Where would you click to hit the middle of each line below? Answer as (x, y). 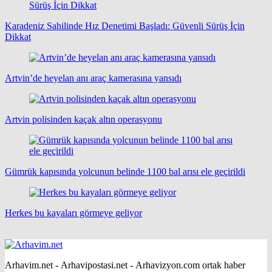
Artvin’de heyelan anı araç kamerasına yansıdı (93, 78)
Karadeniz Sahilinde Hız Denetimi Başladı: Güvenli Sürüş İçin (125, 26)
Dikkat (18, 37)
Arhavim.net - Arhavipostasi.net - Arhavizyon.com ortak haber (125, 265)
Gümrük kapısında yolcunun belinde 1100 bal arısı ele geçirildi (125, 172)
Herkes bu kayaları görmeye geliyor (73, 213)
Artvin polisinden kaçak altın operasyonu (83, 120)
